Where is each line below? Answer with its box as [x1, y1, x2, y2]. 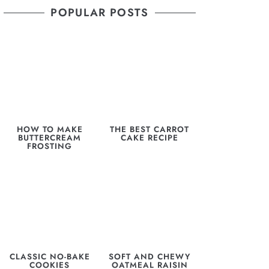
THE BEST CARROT [110, 124, 190, 136]
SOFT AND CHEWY [109, 250, 191, 262]
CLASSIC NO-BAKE [9, 250, 90, 262]
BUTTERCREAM [18, 132, 82, 144]
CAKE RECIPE [121, 132, 179, 144]
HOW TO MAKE [16, 124, 83, 136]
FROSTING [27, 141, 73, 153]
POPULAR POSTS [50, 5, 149, 21]
